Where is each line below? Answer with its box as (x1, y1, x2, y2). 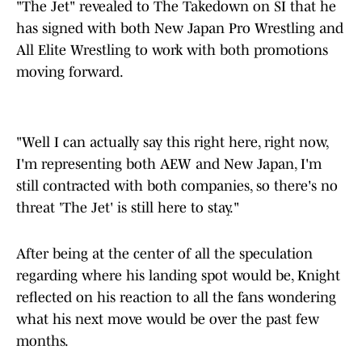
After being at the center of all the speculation (16, 246, 313, 263)
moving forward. (16, 64, 124, 81)
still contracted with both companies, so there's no (16, 178, 338, 195)
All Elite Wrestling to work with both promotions (16, 42, 328, 59)
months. (16, 333, 69, 350)
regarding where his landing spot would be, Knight (16, 267, 340, 284)
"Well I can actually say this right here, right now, (16, 134, 328, 151)
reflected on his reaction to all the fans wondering (16, 289, 336, 306)
